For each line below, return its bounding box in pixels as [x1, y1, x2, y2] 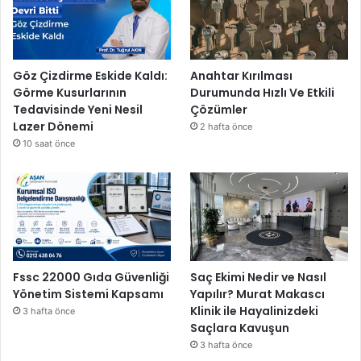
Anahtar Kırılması [190, 67, 293, 84]
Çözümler [190, 101, 248, 118]
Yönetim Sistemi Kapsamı [13, 285, 164, 302]
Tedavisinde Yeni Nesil [13, 101, 143, 118]
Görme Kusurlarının [13, 84, 127, 101]
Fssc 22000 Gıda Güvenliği [13, 268, 169, 285]
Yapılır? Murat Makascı [190, 285, 326, 302]
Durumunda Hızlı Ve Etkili [190, 84, 335, 101]
